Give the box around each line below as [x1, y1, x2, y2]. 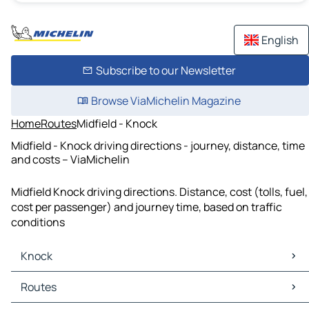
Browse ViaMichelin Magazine [90, 93, 241, 108]
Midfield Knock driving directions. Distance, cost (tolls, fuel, [11, 184, 308, 200]
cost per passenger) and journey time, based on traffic [11, 199, 282, 215]
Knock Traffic [14, 287, 81, 303]
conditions [11, 215, 65, 230]
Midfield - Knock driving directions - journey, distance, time [11, 137, 305, 153]
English [261, 32, 299, 48]
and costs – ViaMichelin [11, 151, 130, 167]
